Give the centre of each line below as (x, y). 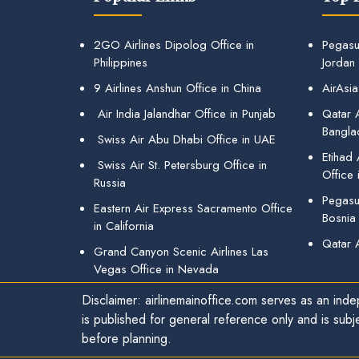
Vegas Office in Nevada (156, 269)
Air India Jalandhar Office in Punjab (185, 113)
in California (124, 226)
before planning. (127, 338)
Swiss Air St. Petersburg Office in (180, 165)
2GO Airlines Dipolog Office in (174, 44)
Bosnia (339, 218)
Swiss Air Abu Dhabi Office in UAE (185, 139)
